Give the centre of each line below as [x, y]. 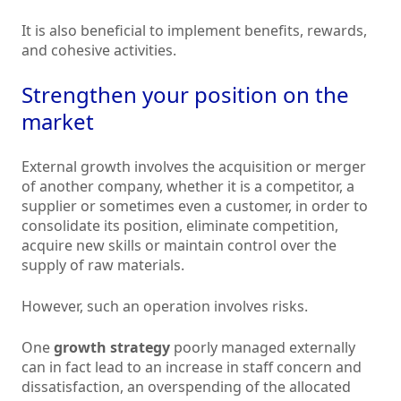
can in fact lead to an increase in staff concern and [192, 367]
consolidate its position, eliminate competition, [180, 226]
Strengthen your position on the [185, 95]
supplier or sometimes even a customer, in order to [195, 206]
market [58, 122]
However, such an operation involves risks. [165, 307]
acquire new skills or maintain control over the [179, 246]
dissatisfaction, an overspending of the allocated [186, 387]
